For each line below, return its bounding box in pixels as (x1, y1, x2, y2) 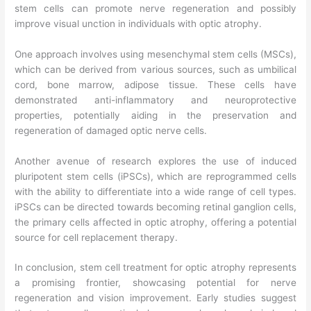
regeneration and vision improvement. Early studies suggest (15, 292, 296, 304)
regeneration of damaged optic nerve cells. (15, 124, 208, 136)
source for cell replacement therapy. (15, 231, 178, 243)
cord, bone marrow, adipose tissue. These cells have (15, 78, 296, 90)
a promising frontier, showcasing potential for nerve (15, 277, 296, 289)
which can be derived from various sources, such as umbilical (15, 63, 296, 75)
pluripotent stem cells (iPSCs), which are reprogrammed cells (15, 170, 296, 182)
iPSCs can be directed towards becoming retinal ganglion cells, (15, 201, 296, 212)
